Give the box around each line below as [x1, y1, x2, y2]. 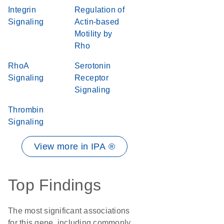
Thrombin [8, 105, 44, 114]
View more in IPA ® [33, 141, 115, 151]
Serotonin [74, 61, 111, 70]
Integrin [8, 5, 36, 14]
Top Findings [8, 176, 101, 194]
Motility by [74, 29, 112, 38]
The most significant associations [8, 206, 130, 215]
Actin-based [74, 17, 119, 26]
